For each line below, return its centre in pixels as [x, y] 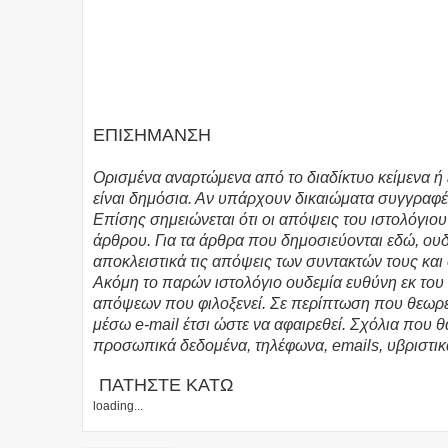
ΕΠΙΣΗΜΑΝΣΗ [152, 135]
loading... [118, 406]
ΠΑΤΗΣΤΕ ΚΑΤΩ [166, 385]
